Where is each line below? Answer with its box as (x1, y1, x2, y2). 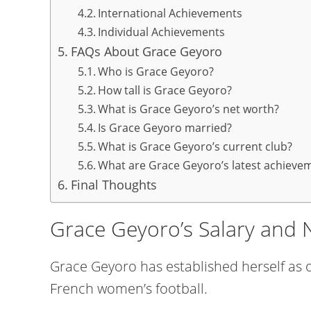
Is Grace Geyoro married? (97, 120, 232, 135)
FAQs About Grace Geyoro (70, 43, 222, 60)
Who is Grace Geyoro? (97, 64, 214, 79)
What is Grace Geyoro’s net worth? (97, 101, 279, 117)
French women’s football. (50, 279, 208, 298)
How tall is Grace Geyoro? (97, 83, 232, 98)
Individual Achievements (97, 24, 225, 40)
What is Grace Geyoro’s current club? (97, 139, 292, 154)
